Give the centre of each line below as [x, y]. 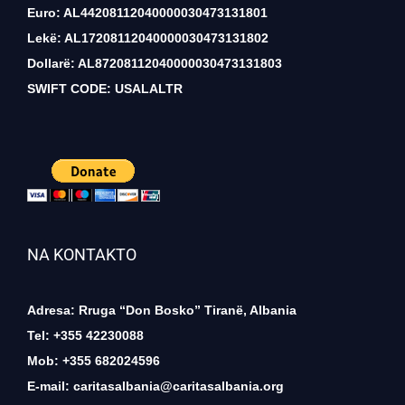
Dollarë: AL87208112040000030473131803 [155, 63]
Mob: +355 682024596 [94, 361]
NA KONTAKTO [82, 254]
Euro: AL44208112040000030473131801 [147, 13]
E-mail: [50, 386]
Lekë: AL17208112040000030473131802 [148, 38]
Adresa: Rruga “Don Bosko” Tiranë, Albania [162, 310]
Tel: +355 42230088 [85, 335]
